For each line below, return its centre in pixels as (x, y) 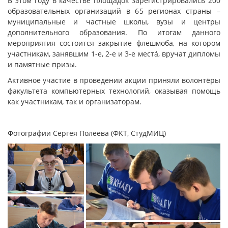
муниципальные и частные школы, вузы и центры (114, 21)
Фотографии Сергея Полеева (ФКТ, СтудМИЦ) (87, 133)
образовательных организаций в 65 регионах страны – (114, 11)
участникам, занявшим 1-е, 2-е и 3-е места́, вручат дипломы (114, 53)
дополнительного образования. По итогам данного (114, 32)
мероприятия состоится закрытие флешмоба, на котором (114, 43)
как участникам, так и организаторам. (75, 101)
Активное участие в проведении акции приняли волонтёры (114, 80)
